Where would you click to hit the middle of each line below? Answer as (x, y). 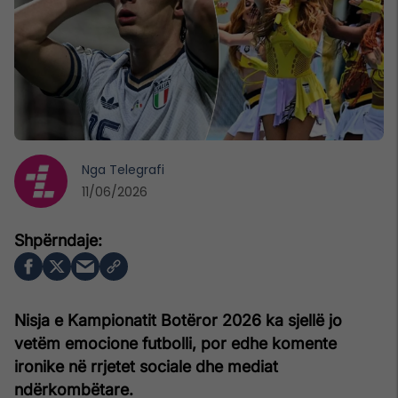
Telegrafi (137, 169)
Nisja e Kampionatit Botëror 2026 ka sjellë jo (178, 320)
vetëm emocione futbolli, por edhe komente (175, 343)
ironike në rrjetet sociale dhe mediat (146, 366)
